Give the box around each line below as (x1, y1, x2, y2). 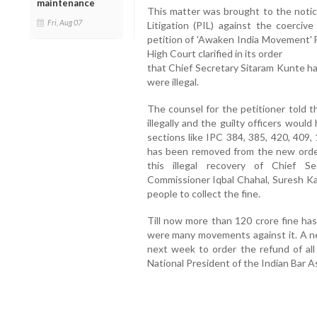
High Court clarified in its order (146, 47, 282, 59)
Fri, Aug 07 (47, 17, 82, 27)
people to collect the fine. (146, 187, 260, 200)
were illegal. (146, 75, 199, 88)
